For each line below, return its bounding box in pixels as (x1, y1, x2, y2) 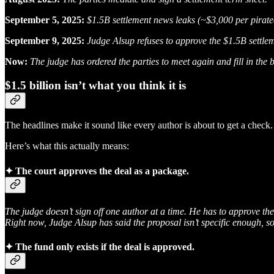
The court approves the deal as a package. (13, 165, 189, 176)
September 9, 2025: (5, 35, 84, 46)
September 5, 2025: (5, 14, 84, 25)
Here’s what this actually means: (5, 141, 129, 152)
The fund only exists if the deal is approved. (13, 242, 194, 253)
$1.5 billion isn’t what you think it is (5, 78, 186, 92)
